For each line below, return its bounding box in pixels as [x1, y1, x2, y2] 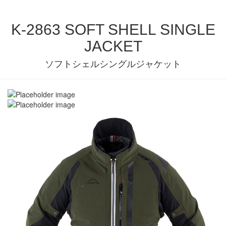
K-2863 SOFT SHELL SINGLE [11, 21, 215, 38]
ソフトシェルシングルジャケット [45, 59, 181, 69]
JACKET [84, 38, 142, 54]
